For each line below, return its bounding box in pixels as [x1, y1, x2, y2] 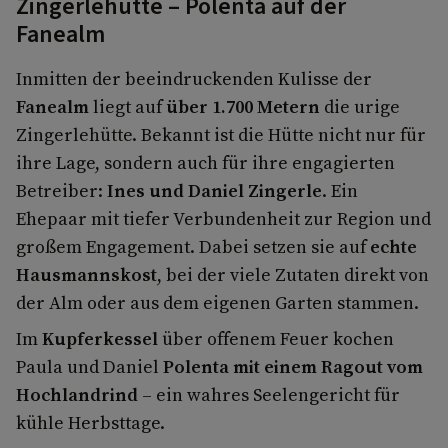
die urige [320, 94, 400, 120]
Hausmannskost [16, 262, 157, 288]
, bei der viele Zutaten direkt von [157, 262, 429, 288]
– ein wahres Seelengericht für [142, 382, 400, 408]
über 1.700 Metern [166, 94, 320, 120]
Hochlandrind [16, 382, 142, 408]
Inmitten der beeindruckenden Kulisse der [16, 66, 372, 92]
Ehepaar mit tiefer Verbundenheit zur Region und [16, 206, 431, 232]
